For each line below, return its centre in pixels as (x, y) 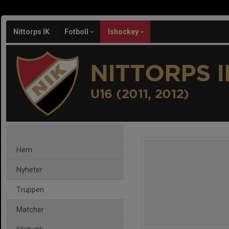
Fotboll (77, 32)
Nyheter (29, 170)
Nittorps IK (31, 32)
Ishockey (124, 32)
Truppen (30, 190)
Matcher (30, 210)
